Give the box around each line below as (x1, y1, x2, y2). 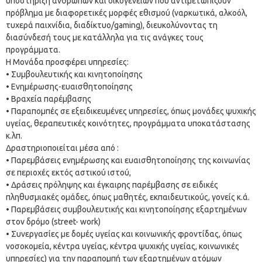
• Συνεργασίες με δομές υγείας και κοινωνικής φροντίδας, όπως (6, 229, 242, 239)
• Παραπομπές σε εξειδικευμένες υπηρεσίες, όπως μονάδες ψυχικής (6, 106, 256, 116)
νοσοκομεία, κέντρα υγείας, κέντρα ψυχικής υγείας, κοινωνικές (6, 241, 239, 251)
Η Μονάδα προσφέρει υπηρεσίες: (6, 57, 129, 67)
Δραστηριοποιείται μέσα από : (6, 143, 119, 153)
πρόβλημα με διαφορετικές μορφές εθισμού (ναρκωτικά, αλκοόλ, (6, 8, 247, 18)
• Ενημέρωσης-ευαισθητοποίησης (6, 81, 133, 91)
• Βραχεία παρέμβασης (6, 94, 91, 104)
